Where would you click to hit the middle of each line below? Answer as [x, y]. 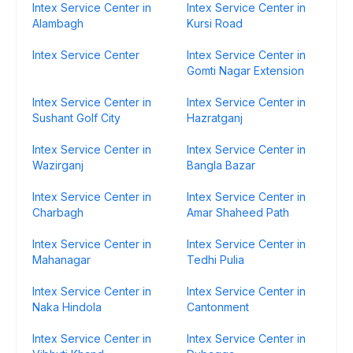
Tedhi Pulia [216, 260]
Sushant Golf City [76, 118]
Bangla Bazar [221, 165]
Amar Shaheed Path [238, 212]
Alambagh [58, 23]
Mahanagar [61, 260]
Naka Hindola [67, 307]
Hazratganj [215, 118]
